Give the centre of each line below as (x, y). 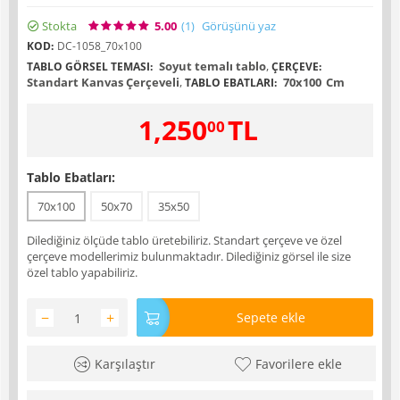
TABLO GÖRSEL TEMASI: (90, 67)
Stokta (59, 25)
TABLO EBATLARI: (231, 83)
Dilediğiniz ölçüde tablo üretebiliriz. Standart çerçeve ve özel (184, 240)
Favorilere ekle (298, 364)
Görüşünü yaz (239, 26)
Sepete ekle (271, 317)
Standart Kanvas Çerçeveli (103, 82)
